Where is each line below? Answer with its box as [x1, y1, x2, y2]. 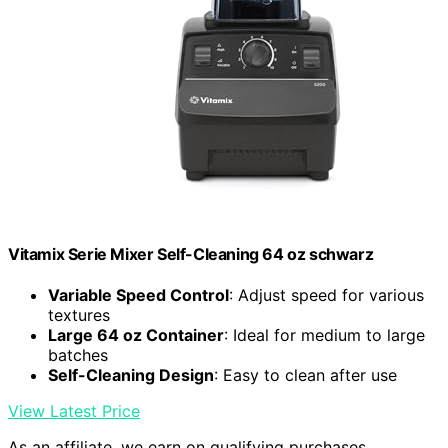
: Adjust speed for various [229, 285, 424, 306]
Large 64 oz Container [48, 325, 224, 346]
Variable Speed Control [48, 285, 229, 306]
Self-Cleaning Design [48, 365, 214, 386]
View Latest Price [8, 401, 140, 422]
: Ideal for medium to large [224, 325, 425, 346]
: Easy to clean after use [214, 365, 397, 386]
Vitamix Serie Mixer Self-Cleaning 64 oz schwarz [8, 243, 374, 264]
